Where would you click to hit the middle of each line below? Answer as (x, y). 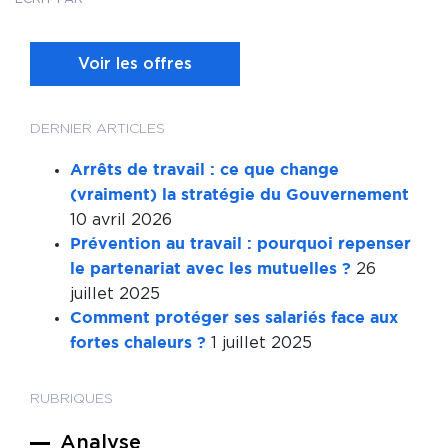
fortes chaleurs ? (138, 343)
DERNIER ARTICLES (97, 129)
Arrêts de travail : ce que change (204, 170)
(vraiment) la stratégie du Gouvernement (239, 195)
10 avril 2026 (121, 220)
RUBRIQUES (71, 399)
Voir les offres (135, 64)
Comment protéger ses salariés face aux (234, 318)
